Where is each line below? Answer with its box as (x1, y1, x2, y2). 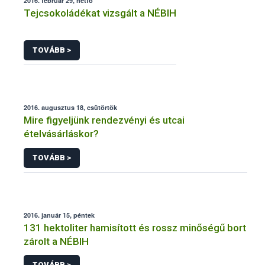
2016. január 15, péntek (24, 210, 95, 219)
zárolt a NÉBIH (24, 235, 89, 247)
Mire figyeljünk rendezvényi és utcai (24, 114, 185, 127)
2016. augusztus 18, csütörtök (24, 103, 117, 112)
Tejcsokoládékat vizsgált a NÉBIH (24, 7, 176, 19)
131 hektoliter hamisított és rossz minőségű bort (24, 221, 246, 234)
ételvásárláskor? (24, 128, 99, 140)
